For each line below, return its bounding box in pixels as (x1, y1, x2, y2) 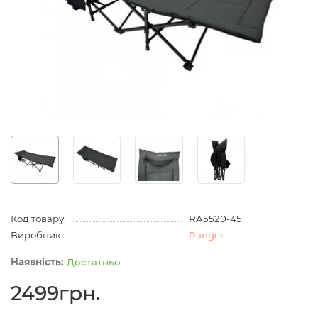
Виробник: (11, 229, 63, 241)
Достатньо (67, 256, 121, 268)
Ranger (188, 229, 224, 241)
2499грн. (11, 281, 100, 306)
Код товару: (11, 213, 66, 225)
